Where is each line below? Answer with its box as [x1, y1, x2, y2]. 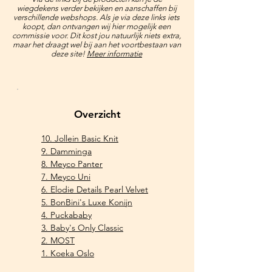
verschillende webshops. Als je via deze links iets [13, 13, 180, 22]
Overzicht [73, 108, 121, 120]
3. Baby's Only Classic [41, 222, 123, 233]
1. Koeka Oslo [41, 248, 94, 259]
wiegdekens [16, 4, 60, 13]
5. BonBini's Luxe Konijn [41, 197, 132, 208]
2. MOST [41, 235, 75, 246]
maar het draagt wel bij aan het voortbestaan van [12, 40, 181, 49]
